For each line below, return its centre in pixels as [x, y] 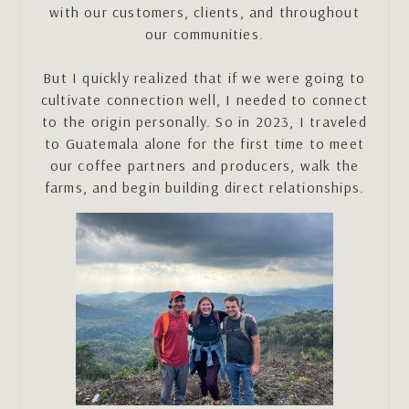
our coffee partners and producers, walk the [204, 166]
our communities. [204, 34]
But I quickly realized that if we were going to [204, 78]
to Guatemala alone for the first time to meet [204, 144]
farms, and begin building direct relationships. [204, 188]
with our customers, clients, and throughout [204, 12]
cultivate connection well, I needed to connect [204, 100]
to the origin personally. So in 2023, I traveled [204, 122]
